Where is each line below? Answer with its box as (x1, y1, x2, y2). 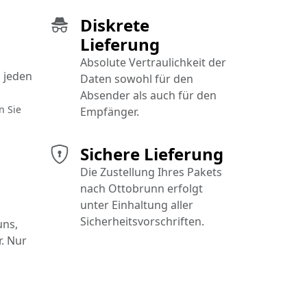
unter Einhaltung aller (80, 197, 193, 213)
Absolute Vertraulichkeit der (80, 55, 226, 71)
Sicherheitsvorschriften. (80, 214, 204, 230)
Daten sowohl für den (80, 71, 193, 87)
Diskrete (80, 14, 149, 37)
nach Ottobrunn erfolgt (80, 181, 203, 197)
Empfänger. (80, 104, 139, 120)
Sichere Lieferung (80, 143, 223, 166)
